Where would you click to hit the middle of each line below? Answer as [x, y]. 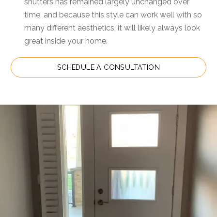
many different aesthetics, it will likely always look [112, 28]
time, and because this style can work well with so [113, 15]
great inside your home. [66, 41]
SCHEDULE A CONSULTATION [108, 67]
